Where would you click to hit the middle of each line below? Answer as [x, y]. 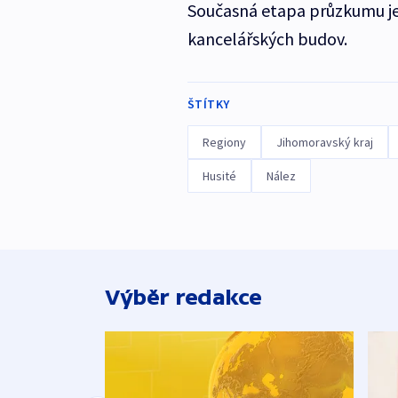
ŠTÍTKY [208, 103]
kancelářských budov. [269, 38]
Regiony [224, 142]
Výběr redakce [183, 297]
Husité [219, 175]
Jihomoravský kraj [324, 142]
